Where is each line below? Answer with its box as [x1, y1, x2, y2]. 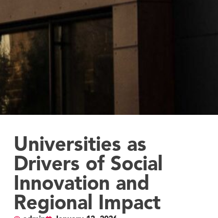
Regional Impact [13, 194, 161, 214]
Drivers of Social [13, 155, 163, 175]
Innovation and [13, 174, 149, 194]
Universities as [13, 135, 146, 155]
